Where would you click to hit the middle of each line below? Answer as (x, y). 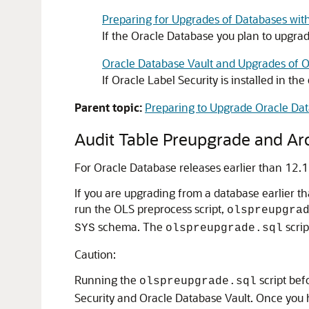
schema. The (130, 227)
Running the (107, 280)
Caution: (95, 254)
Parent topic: (108, 107)
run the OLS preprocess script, (151, 209)
